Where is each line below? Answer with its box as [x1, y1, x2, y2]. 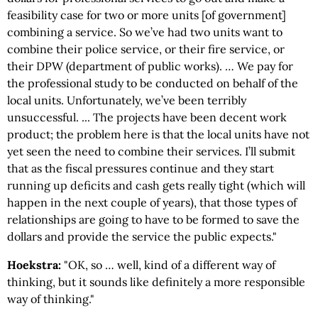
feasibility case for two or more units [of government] [7, 8, 286, 22]
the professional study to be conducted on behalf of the [7, 76, 298, 90]
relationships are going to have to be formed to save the [7, 212, 300, 226]
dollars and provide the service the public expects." [7, 229, 277, 243]
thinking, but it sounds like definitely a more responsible [7, 275, 305, 289]
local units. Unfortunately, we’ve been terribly [7, 93, 246, 107]
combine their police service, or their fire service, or [7, 42, 285, 56]
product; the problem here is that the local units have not [7, 127, 309, 141]
